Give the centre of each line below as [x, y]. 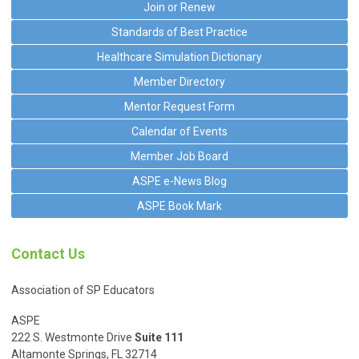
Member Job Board [179, 156]
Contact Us [48, 253]
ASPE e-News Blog [179, 181]
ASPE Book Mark [179, 206]
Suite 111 [159, 337]
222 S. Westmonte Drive [73, 337]
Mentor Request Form [179, 106]
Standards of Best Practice [179, 32]
